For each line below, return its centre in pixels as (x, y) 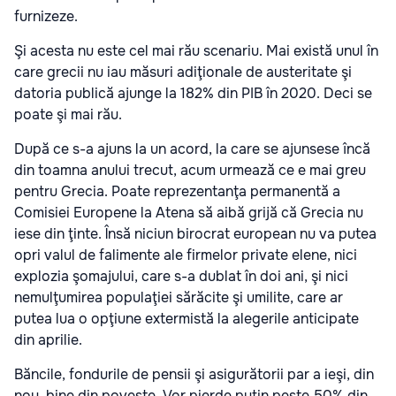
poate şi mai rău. (68, 114)
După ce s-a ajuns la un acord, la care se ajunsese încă (192, 149)
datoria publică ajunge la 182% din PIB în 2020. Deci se (193, 93)
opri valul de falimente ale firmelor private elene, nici (186, 255)
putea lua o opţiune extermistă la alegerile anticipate (187, 319)
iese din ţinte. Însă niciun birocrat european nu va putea (195, 234)
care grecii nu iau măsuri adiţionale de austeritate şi (183, 72)
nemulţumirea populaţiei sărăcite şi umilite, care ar (179, 297)
